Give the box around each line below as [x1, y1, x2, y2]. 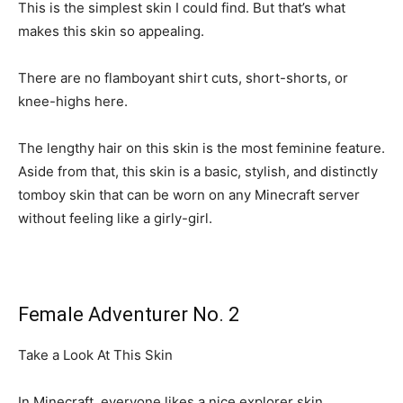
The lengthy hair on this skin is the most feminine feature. [18, 139, 385, 157]
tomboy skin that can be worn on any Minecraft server [18, 185, 360, 203]
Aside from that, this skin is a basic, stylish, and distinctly [18, 162, 378, 180]
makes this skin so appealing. [18, 22, 204, 40]
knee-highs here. [18, 92, 128, 110]
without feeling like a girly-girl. [18, 209, 212, 227]
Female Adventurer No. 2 [18, 302, 239, 326]
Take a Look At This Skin [18, 345, 173, 363]
